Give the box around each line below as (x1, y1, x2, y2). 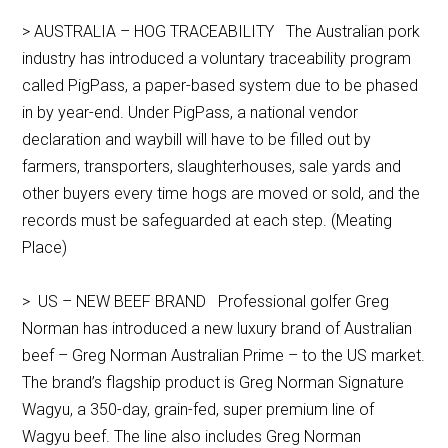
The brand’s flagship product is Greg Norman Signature (22, 373, 405, 393)
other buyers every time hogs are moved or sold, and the (22, 184, 421, 204)
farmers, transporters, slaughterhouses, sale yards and (22, 157, 402, 177)
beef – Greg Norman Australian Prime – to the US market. (22, 346, 426, 366)
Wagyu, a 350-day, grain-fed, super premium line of (22, 400, 375, 420)
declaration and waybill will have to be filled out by (22, 130, 372, 150)
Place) (22, 238, 68, 258)
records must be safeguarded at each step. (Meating (22, 211, 393, 231)
